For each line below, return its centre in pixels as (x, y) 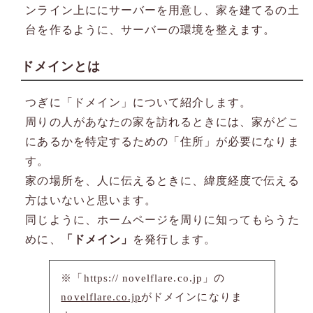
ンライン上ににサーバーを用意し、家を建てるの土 (162, 10)
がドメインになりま (192, 297)
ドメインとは (61, 66)
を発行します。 (174, 239)
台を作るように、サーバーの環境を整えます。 (151, 29)
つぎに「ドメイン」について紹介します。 (139, 102)
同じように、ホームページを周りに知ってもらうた (162, 219)
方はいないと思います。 (91, 200)
